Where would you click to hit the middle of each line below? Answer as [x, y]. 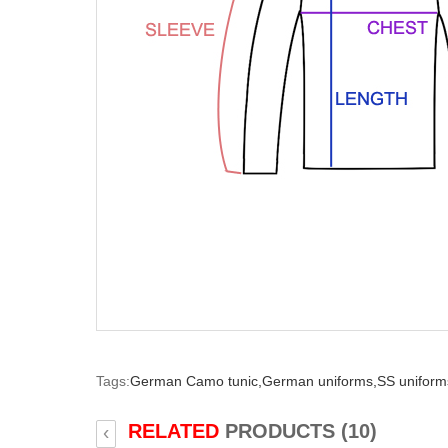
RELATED [173, 430]
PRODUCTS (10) [298, 430]
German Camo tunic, [196, 380]
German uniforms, [319, 380]
